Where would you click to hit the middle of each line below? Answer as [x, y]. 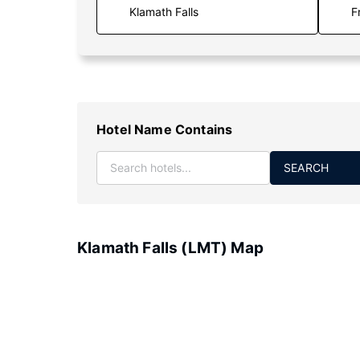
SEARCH [307, 168]
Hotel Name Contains [165, 129]
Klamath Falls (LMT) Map [170, 248]
